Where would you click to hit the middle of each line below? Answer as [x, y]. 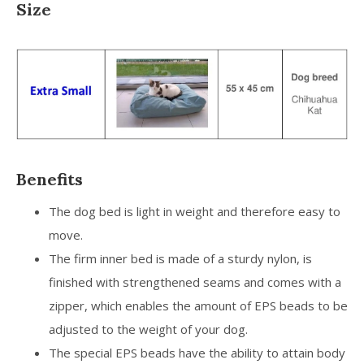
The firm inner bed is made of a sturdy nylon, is [180, 258]
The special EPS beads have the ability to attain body [197, 352]
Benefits [50, 179]
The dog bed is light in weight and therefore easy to [195, 211]
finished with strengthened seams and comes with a [195, 282]
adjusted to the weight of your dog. [148, 329]
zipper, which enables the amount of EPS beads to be [198, 305]
